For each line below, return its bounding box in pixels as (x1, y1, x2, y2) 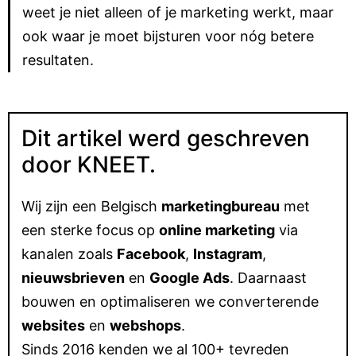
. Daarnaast (230, 269, 307, 287)
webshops (110, 317, 181, 335)
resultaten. (22, 52, 94, 69)
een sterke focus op (21, 222, 159, 239)
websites (21, 317, 85, 335)
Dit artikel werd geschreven (21, 125, 310, 153)
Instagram (193, 246, 262, 263)
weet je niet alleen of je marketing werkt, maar (22, 4, 334, 21)
